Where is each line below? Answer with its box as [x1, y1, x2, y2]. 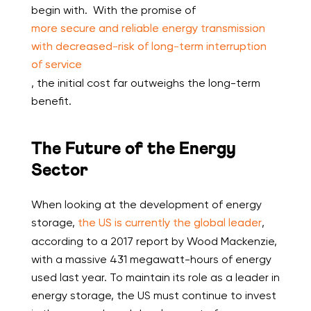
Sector [31, 161, 88, 179]
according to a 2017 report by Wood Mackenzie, [31, 234, 277, 248]
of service [31, 57, 82, 71]
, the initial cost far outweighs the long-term [31, 76, 260, 90]
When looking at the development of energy [31, 197, 262, 211]
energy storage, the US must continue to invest [31, 288, 276, 302]
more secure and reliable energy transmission [31, 21, 265, 35]
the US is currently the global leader [77, 215, 262, 229]
